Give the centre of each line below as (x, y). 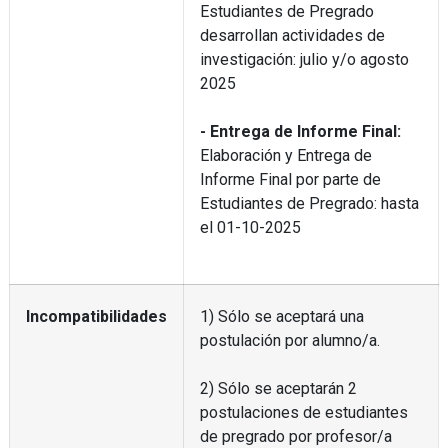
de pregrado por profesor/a (295, 436)
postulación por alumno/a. (289, 340)
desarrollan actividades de (292, 35)
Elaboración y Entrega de (285, 155)
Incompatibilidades (96, 316)
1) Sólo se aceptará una (281, 316)
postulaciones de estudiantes (303, 412)
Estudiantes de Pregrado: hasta (309, 203)
